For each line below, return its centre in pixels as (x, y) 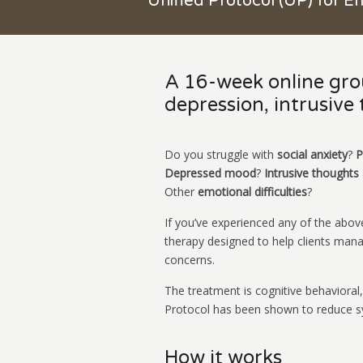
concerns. (189, 260)
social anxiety (312, 155)
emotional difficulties (252, 192)
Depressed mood (210, 173)
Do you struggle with (220, 155)
